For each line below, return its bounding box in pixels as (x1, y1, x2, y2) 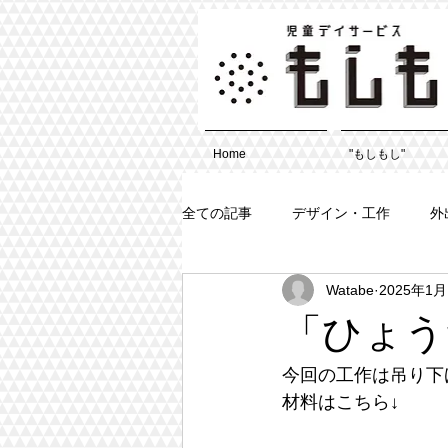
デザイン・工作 (292, 204, 390, 221)
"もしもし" (349, 147, 405, 161)
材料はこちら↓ (282, 392, 399, 412)
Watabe (326, 281, 374, 298)
